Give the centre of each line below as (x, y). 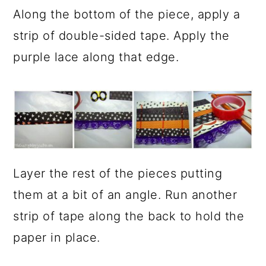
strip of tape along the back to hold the (129, 216)
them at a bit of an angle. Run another (125, 194)
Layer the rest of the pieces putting (118, 173)
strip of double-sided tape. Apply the (121, 36)
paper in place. (57, 237)
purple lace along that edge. (96, 57)
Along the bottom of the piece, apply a (127, 15)
